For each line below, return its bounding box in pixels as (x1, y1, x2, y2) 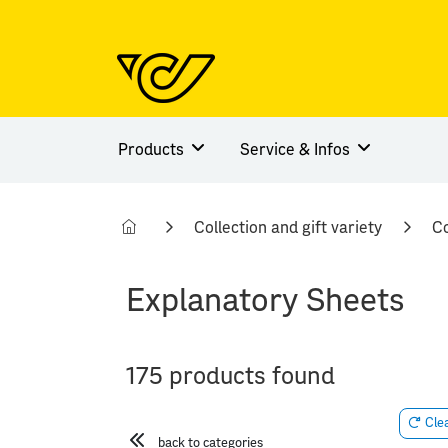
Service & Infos (240, 142, 354, 158)
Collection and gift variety (194, 220, 382, 236)
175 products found (126, 365, 335, 389)
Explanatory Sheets (126, 285, 405, 317)
